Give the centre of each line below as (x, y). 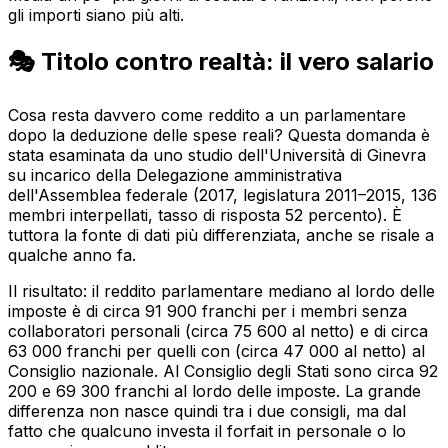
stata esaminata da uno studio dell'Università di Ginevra (217, 155)
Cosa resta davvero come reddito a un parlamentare (207, 115)
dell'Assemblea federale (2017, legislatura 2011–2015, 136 (222, 195)
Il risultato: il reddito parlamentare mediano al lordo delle (221, 291)
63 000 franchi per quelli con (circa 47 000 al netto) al (216, 351)
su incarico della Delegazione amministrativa (175, 175)
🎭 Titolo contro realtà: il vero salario (221, 62)
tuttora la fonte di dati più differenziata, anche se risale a (221, 235)
